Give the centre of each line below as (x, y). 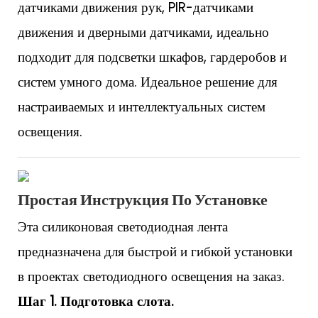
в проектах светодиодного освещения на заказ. (151, 277)
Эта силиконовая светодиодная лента (123, 227)
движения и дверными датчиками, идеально (143, 33)
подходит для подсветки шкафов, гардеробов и (152, 57)
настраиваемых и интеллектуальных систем (142, 107)
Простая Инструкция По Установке (143, 200)
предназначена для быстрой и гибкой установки (155, 252)
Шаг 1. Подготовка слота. (96, 302)
